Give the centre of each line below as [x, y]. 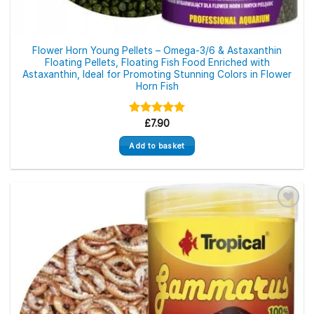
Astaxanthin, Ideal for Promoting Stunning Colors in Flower [157, 75]
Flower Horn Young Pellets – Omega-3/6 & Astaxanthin [157, 51]
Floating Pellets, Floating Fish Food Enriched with [157, 63]
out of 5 [149, 134]
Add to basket [157, 145]
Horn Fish [157, 87]
